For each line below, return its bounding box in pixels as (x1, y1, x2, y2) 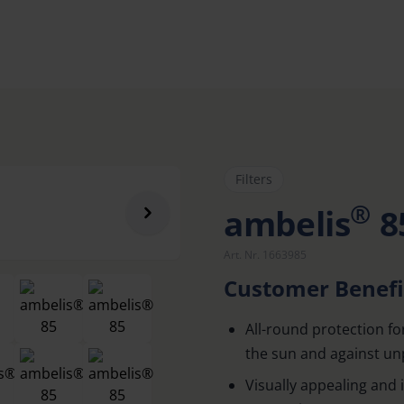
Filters (235, 170, 272, 188)
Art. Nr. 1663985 (224, 247, 307, 262)
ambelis (224, 201, 351, 246)
